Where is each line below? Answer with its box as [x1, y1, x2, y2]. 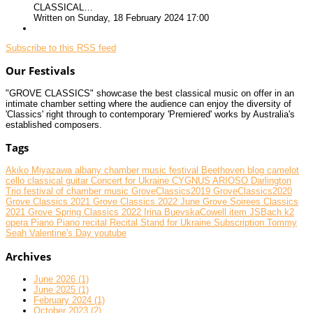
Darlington [251, 175, 291, 187]
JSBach [249, 207, 284, 218]
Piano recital [57, 217, 110, 228]
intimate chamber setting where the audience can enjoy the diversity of [6, 99, 291, 110]
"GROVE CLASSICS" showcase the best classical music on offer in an [6, 88, 294, 99]
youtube [94, 228, 126, 239]
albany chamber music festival [75, 165, 201, 176]
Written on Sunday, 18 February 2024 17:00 [34, 12, 209, 23]
